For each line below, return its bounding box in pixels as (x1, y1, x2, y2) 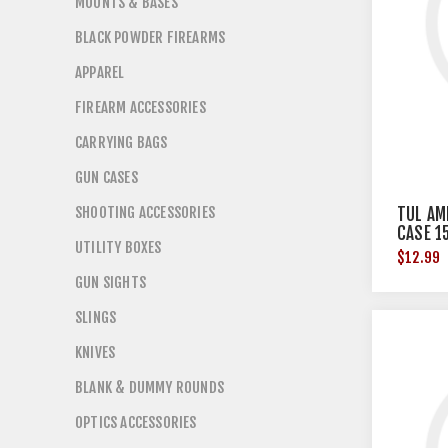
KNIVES (75, 343, 116, 362)
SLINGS (75, 308, 117, 327)
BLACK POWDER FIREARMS (75, 28, 226, 47)
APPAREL (75, 63, 125, 82)
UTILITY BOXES (75, 238, 162, 257)
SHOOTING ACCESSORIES (75, 203, 215, 222)
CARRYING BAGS (75, 133, 168, 152)
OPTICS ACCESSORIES (75, 413, 197, 432)
